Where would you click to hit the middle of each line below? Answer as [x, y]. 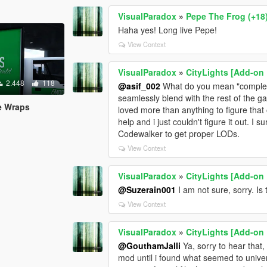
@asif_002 [139, 86]
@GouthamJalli [150, 246]
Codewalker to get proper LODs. [179, 134]
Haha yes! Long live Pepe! [168, 30]
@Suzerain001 [147, 190]
